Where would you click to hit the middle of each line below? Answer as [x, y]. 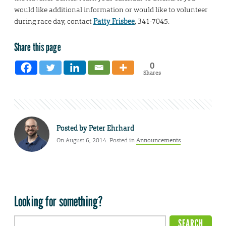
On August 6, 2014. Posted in [96, 140]
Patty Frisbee [114, 21]
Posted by [73, 128]
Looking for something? [59, 202]
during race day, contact [54, 21]
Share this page [38, 47]
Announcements [158, 140]
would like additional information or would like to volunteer [111, 10]
